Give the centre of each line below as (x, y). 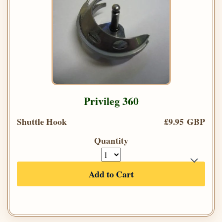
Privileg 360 (111, 101)
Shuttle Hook (42, 122)
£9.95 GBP (185, 122)
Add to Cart (111, 174)
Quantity (111, 140)
